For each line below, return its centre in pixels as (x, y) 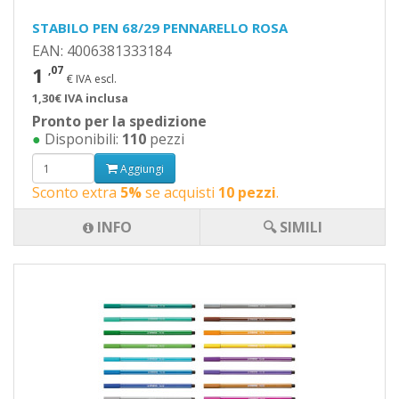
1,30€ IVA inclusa (80, 98)
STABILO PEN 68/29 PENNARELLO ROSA (160, 28)
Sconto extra (76, 192)
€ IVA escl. (92, 79)
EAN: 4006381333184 (102, 51)
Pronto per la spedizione (119, 121)
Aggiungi (141, 168)
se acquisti (180, 192)
